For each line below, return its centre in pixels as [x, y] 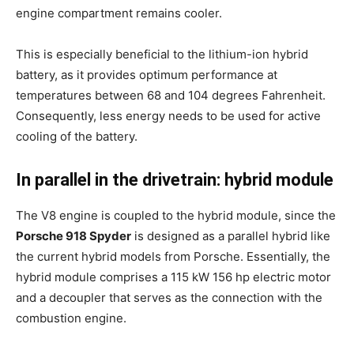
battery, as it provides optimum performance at [147, 75]
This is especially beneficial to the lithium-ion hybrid [162, 54]
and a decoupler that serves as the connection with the [169, 298]
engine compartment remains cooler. [119, 13]
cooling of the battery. [77, 136]
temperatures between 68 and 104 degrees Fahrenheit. [171, 95]
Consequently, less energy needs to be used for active [168, 116]
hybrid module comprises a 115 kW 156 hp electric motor [173, 277]
